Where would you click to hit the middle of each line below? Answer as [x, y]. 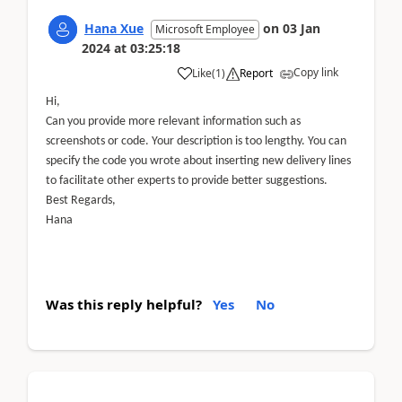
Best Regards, [81, 200]
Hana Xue [114, 28]
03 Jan [301, 28]
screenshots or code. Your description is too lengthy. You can [196, 141]
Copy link [316, 72]
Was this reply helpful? [124, 304]
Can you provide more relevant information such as [173, 121]
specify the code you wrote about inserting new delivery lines [198, 161]
